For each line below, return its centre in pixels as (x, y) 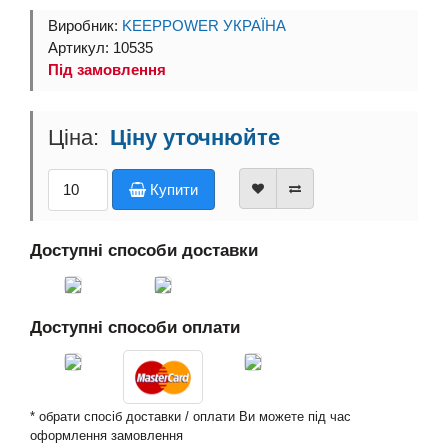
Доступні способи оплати (135, 327)
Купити (172, 189)
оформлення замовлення (106, 435)
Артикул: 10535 (100, 48)
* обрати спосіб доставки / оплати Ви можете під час (190, 416)
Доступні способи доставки (144, 250)
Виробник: (85, 26)
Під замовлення (107, 70)
